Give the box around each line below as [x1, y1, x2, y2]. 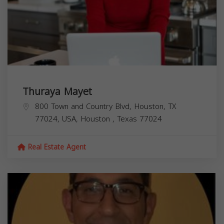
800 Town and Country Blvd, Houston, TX [35, 99, 176, 114]
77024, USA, [35, 112, 80, 126]
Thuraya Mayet [22, 82, 92, 101]
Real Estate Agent [25, 140, 86, 154]
